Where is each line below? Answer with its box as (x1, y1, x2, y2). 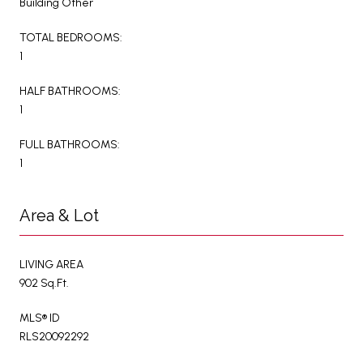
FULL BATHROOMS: (19, 137, 120, 152)
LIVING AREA (19, 257, 83, 271)
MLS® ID (19, 310, 59, 325)
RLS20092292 (19, 329, 89, 344)
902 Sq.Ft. (19, 275, 69, 290)
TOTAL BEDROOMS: (19, 30, 122, 45)
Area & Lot (19, 205, 99, 225)
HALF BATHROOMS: (19, 83, 121, 98)
